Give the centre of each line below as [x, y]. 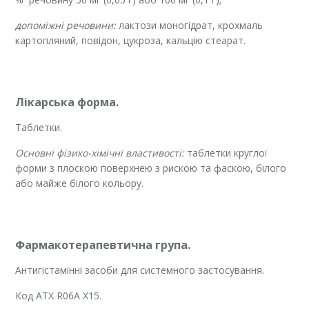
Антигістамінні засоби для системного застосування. [140, 270]
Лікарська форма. [67, 102]
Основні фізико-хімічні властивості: [100, 152]
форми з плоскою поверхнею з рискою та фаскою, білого [151, 168]
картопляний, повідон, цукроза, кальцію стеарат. [131, 40]
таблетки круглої [226, 152]
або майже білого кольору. [80, 183]
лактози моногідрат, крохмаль [190, 25]
